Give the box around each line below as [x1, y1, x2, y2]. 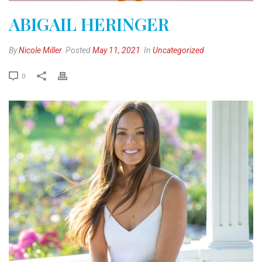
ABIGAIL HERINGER [9, 12, 169, 36]
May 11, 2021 [92, 45, 140, 55]
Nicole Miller [19, 45, 62, 55]
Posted [64, 45, 92, 55]
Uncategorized [153, 45, 204, 55]
